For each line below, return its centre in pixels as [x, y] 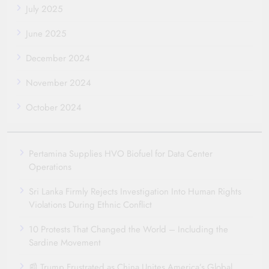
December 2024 [58, 58]
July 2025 [44, 9]
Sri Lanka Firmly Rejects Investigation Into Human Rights [135, 191]
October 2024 [54, 107]
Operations [50, 167]
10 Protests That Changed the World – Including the [128, 229]
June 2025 [46, 33]
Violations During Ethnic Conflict [90, 204]
